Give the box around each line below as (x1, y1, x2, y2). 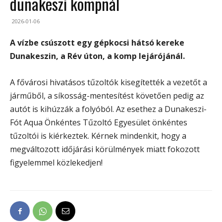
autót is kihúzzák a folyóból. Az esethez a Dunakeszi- (10, 104, 207, 115)
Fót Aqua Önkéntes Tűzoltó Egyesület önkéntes (10, 117, 187, 128)
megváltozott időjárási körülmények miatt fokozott (10, 144, 200, 155)
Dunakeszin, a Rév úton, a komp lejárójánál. (10, 51, 185, 62)
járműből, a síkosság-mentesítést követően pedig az (10, 90, 204, 102)
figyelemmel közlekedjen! (10, 157, 103, 168)
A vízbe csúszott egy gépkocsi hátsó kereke (10, 37, 184, 49)
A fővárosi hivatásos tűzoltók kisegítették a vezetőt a (10, 77, 207, 88)
